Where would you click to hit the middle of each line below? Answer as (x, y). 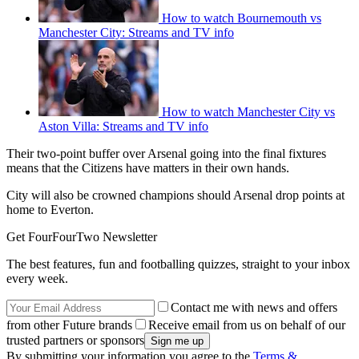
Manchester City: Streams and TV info (136, 33)
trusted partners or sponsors (75, 341)
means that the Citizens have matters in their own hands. (149, 168)
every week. (37, 279)
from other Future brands (69, 325)
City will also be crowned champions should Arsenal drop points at (175, 196)
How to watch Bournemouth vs (242, 18)
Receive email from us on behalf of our (247, 325)
